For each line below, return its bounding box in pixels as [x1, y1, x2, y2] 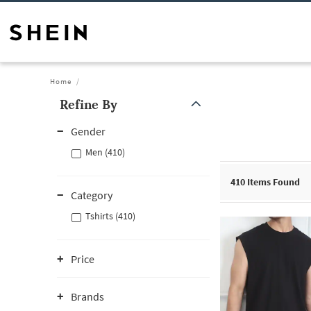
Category [71, 188, 112, 202]
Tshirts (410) [85, 210, 135, 222]
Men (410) [85, 146, 125, 158]
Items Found [245, 176, 300, 188]
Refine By [60, 96, 117, 112]
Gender [71, 124, 106, 138]
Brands [71, 289, 104, 303]
